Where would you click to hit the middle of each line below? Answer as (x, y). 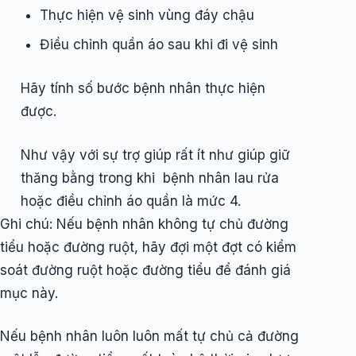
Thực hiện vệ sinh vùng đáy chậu (147, 15)
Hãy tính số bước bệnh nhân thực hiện (143, 89)
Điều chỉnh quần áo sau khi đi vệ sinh (159, 45)
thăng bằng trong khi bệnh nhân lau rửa (149, 178)
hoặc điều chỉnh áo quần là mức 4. (130, 201)
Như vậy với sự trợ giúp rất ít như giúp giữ (155, 155)
